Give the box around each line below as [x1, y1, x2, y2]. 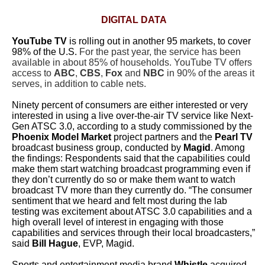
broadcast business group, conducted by [12, 143, 183, 153]
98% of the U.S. [12, 47, 79, 57]
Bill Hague [32, 238, 78, 248]
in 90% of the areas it [164, 68, 254, 78]
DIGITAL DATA [101, 15, 167, 25]
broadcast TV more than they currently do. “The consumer [12, 185, 252, 195]
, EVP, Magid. [78, 238, 134, 248]
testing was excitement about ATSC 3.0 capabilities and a [12, 206, 252, 216]
